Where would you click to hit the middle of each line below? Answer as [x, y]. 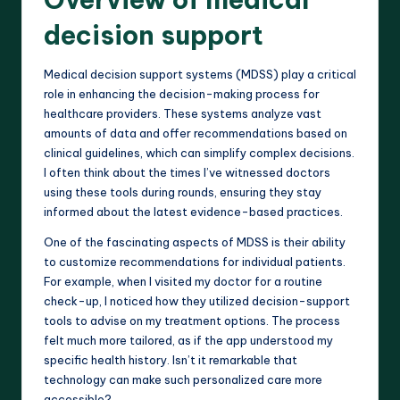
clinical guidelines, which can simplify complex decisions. [199, 152]
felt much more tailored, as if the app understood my [188, 340]
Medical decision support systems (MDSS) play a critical [200, 74]
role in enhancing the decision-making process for [182, 93]
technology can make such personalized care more [183, 379]
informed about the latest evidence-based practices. [193, 211]
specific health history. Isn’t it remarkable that [171, 359]
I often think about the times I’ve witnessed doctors [187, 172]
